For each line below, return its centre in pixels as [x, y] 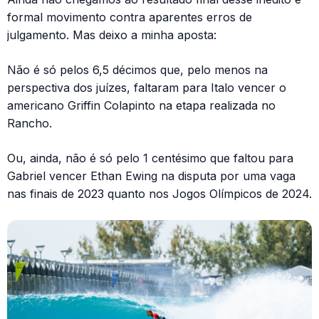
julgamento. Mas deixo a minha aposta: [112, 35]
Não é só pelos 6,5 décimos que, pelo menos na [137, 70]
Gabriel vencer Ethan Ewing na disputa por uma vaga [151, 176]
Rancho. [30, 124]
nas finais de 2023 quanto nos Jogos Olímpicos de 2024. [159, 194]
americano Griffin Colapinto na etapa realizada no [141, 106]
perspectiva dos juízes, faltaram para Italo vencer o [147, 88]
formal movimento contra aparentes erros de [130, 17]
